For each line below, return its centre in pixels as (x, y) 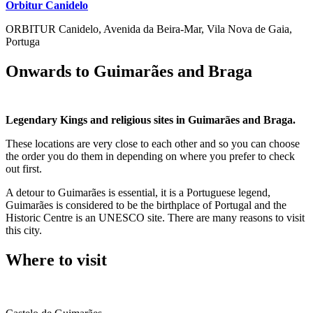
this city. (24, 230)
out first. (25, 168)
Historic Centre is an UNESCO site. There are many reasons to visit (155, 217)
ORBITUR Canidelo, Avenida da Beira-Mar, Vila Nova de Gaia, (149, 29)
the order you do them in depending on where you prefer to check (150, 156)
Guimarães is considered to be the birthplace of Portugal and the (146, 205)
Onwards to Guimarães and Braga (129, 71)
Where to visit (56, 260)
